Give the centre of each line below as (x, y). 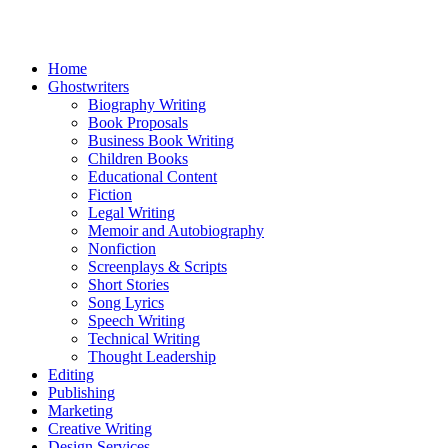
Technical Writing (144, 338)
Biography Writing (147, 104)
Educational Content (152, 176)
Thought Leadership (152, 356)
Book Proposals (138, 122)
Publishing (81, 392)
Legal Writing (131, 212)
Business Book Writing (161, 140)
